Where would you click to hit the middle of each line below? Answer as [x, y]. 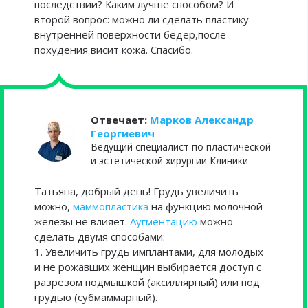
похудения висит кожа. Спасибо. [114, 49]
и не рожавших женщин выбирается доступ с [148, 267]
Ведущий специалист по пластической [181, 147]
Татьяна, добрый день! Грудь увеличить [136, 191]
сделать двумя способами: [100, 236]
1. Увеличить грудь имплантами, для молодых [149, 252]
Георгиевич [123, 133]
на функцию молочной [206, 206]
